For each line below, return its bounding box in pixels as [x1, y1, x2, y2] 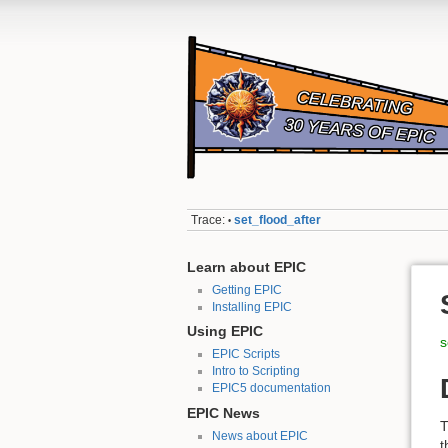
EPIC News [187, 405, 260, 421]
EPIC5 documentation [211, 381, 331, 396]
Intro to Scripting [211, 364, 300, 379]
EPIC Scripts [211, 347, 280, 362]
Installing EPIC [211, 299, 292, 314]
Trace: [191, 213, 226, 228]
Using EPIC [187, 324, 263, 340]
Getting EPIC [211, 282, 282, 297]
